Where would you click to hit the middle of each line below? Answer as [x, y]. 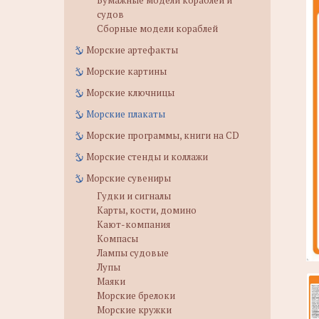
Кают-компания [134, 224]
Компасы [117, 239]
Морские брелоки [136, 296]
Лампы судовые [133, 253]
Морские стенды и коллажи [147, 157]
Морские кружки [134, 310]
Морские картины [126, 71]
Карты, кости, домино [147, 210]
